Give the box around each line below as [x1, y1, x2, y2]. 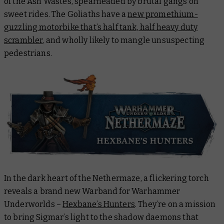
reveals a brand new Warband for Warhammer [4, 186, 180, 196]
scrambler [4, 35, 43, 45]
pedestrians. [4, 48, 52, 58]
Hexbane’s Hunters [62, 199, 135, 209]
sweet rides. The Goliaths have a [4, 9, 128, 19]
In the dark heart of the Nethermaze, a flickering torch [4, 173, 209, 183]
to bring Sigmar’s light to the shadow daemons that [4, 212, 199, 222]
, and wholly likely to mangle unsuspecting [42, 35, 205, 45]
